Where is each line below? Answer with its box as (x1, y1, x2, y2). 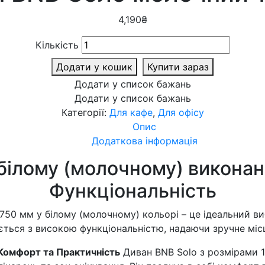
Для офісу (157, 106, 204, 118)
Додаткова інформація (91, 135, 198, 147)
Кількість (35, 39, 79, 51)
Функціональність (49, 179, 216, 202)
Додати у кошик (56, 61, 132, 73)
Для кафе (109, 106, 153, 118)
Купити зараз (147, 61, 209, 73)
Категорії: (61, 106, 109, 118)
